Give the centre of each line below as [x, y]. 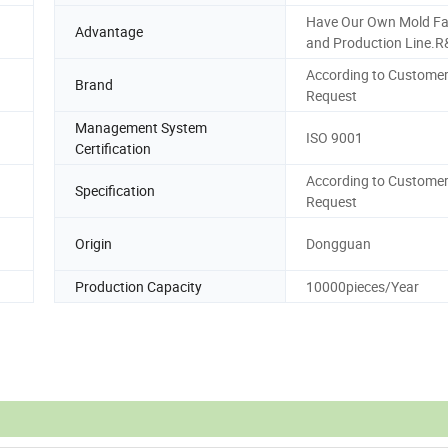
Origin [93, 244]
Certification [113, 148]
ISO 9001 [334, 138]
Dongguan [338, 244]
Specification [115, 191]
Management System [141, 127]
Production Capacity [138, 286]
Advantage [109, 32]
